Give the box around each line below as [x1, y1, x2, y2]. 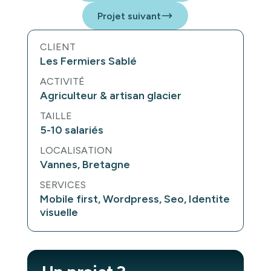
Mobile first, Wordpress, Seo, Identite [39, 192, 230, 206]
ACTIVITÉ [39, 76, 85, 88]
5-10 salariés [39, 123, 103, 137]
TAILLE [39, 110, 72, 122]
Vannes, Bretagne [39, 158, 130, 172]
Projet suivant [97, 10, 162, 22]
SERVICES [39, 179, 86, 191]
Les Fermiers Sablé [39, 54, 137, 68]
